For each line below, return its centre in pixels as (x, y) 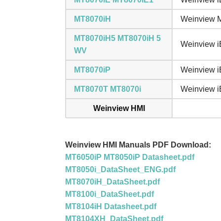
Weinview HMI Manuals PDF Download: (138, 145)
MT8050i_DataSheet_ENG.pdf (120, 169)
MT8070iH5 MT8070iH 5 (117, 38)
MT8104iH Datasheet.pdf (111, 206)
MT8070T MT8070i (108, 89)
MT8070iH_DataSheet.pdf (112, 182)
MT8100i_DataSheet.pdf (110, 194)
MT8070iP (92, 70)
